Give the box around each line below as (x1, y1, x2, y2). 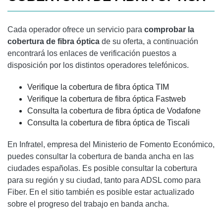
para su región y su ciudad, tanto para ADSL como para (7, 175, 201, 184)
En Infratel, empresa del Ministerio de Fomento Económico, (7, 140, 215, 149)
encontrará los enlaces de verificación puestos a (7, 49, 176, 57)
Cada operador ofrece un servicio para (7, 25, 144, 34)
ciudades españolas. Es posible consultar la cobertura (7, 164, 197, 172)
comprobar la (144, 25, 194, 34)
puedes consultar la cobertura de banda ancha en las (7, 152, 194, 161)
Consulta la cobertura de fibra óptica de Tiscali (27, 118, 190, 127)
